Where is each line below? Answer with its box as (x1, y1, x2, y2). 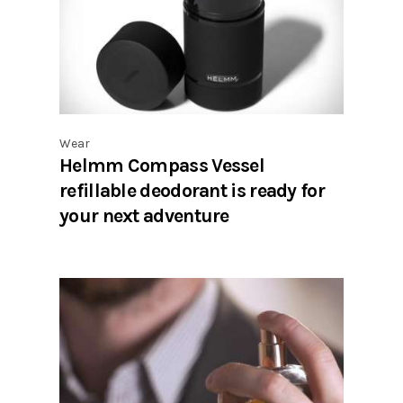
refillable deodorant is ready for (59, 178, 325, 201)
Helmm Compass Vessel (59, 153, 265, 176)
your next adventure (59, 203, 229, 227)
